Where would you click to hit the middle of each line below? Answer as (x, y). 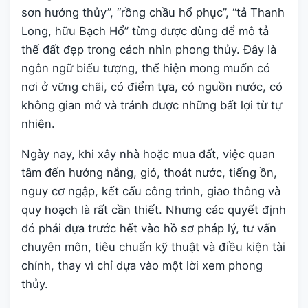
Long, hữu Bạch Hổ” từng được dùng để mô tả (145, 31)
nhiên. (38, 124)
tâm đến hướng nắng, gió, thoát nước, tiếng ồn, (149, 173)
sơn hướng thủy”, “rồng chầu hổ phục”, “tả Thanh (153, 13)
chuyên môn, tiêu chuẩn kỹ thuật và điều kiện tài (153, 247)
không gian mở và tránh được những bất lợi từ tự (152, 106)
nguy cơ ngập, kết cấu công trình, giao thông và (151, 191)
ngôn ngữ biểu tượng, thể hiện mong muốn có (146, 68)
